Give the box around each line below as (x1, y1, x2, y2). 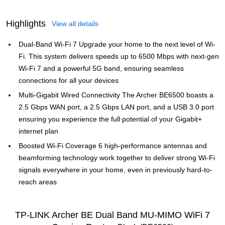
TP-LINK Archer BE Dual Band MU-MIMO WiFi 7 (15, 210, 210, 220)
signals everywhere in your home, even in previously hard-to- (19, 166, 212, 174)
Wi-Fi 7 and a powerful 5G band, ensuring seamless (19, 64, 184, 72)
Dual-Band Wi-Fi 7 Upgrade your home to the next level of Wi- (19, 40, 215, 48)
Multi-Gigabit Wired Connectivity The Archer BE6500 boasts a (19, 91, 213, 99)
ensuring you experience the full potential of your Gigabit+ (19, 115, 202, 123)
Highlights (6, 19, 46, 29)
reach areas (19, 178, 57, 186)
